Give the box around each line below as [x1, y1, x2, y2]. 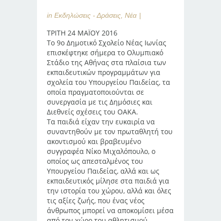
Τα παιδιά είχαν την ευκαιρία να [47, 117, 155, 126]
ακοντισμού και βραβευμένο [47, 137, 141, 146]
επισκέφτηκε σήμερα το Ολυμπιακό [47, 48, 163, 57]
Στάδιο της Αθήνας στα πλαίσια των [47, 58, 166, 67]
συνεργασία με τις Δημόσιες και [47, 97, 152, 107]
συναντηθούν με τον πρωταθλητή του [47, 127, 173, 136]
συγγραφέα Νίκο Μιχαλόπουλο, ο [47, 147, 155, 156]
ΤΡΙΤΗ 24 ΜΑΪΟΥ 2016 [47, 28, 117, 37]
